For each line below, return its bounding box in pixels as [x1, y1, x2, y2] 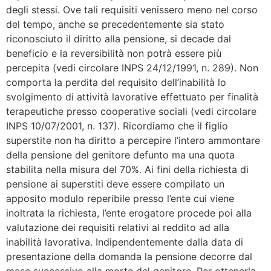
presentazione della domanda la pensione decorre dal [6, 250, 252, 263]
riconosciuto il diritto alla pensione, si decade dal [6, 32, 231, 45]
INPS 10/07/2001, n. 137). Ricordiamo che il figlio [6, 119, 228, 132]
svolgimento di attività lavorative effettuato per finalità [6, 90, 258, 103]
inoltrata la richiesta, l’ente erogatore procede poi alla [6, 206, 252, 219]
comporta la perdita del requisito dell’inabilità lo [6, 76, 226, 88]
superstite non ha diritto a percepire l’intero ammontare [6, 134, 260, 146]
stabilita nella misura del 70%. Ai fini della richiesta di [6, 163, 249, 175]
